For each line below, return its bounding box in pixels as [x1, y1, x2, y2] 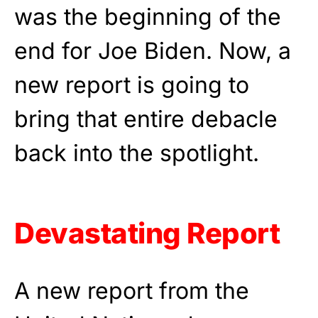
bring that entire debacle [14, 105, 278, 133]
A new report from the [14, 277, 249, 305]
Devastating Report [14, 216, 280, 251]
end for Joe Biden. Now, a [14, 37, 291, 65]
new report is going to [14, 71, 249, 99]
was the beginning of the [14, 3, 281, 31]
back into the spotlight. [14, 139, 259, 167]
